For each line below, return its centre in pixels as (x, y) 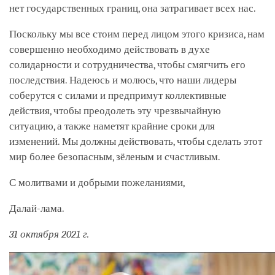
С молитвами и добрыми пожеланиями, (97, 183)
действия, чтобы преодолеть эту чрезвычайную (115, 111)
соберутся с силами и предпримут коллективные (118, 96)
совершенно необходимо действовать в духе (110, 50)
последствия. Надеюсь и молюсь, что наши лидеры (123, 80)
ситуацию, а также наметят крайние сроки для (112, 126)
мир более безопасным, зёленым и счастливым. (115, 157)
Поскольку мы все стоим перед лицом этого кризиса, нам (137, 34)
